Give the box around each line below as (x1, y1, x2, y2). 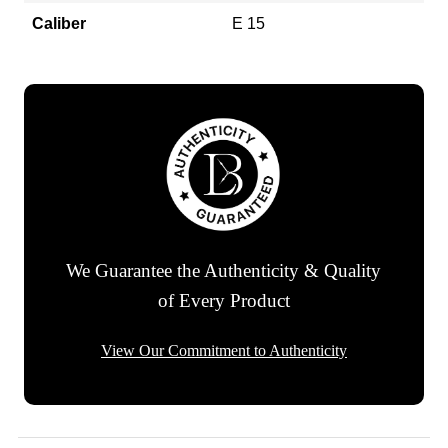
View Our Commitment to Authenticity (101, 342, 347, 360)
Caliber (32, 14, 86, 32)
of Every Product (157, 290, 290, 312)
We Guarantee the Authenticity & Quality (66, 260, 382, 282)
